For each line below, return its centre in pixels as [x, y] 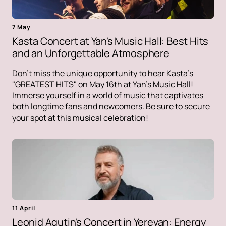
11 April [24, 208]
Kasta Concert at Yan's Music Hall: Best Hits [110, 41]
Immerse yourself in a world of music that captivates [108, 96]
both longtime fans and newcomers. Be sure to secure [111, 107]
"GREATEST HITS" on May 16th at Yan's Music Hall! [103, 84]
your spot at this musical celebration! [80, 118]
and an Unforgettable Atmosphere [91, 53]
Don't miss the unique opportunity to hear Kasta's [103, 73]
